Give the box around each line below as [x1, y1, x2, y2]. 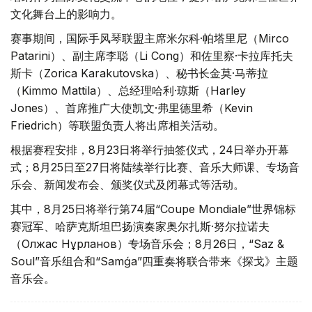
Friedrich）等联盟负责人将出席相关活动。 [10, 118, 224, 133]
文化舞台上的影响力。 [10, 7, 122, 22]
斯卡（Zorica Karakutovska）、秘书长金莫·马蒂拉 [10, 66, 268, 81]
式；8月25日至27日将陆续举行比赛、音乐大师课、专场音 [10, 160, 299, 175]
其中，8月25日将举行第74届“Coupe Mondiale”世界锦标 [10, 202, 296, 217]
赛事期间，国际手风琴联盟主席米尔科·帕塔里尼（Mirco [10, 31, 289, 46]
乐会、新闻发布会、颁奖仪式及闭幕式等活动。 [10, 178, 244, 192]
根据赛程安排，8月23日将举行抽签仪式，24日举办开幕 [10, 143, 289, 157]
